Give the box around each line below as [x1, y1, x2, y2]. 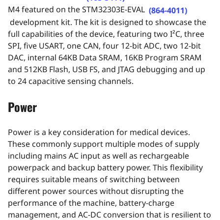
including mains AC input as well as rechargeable [8, 150, 189, 161]
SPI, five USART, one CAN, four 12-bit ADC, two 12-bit [8, 40, 201, 51]
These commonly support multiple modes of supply [8, 138, 199, 149]
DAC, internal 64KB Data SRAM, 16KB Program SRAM [8, 52, 202, 63]
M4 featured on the [8, 3, 82, 15]
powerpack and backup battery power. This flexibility [8, 162, 203, 173]
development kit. [8, 16, 72, 27]
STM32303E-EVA [82, 3, 141, 15]
